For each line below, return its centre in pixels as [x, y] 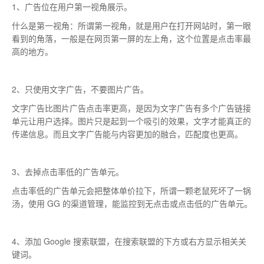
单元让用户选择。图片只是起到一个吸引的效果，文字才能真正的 [131, 121]
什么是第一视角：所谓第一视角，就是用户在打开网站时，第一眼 [131, 25]
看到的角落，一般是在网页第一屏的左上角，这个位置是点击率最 [131, 38]
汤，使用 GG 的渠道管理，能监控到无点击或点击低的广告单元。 [132, 203]
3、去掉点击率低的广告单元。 [68, 171]
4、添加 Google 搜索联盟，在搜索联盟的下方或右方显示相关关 [129, 241]
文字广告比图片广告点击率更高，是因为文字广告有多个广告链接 [131, 108]
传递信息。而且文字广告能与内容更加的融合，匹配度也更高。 [127, 134]
